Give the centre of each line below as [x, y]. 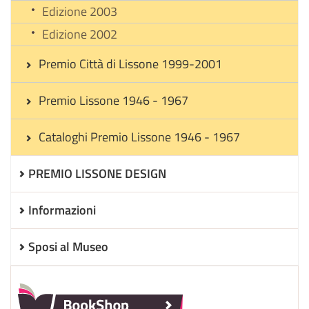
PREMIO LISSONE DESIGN [97, 173]
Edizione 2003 [80, 11]
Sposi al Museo [68, 247]
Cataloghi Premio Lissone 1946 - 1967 [139, 137]
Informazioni [62, 210]
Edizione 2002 [80, 34]
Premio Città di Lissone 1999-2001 [130, 64]
